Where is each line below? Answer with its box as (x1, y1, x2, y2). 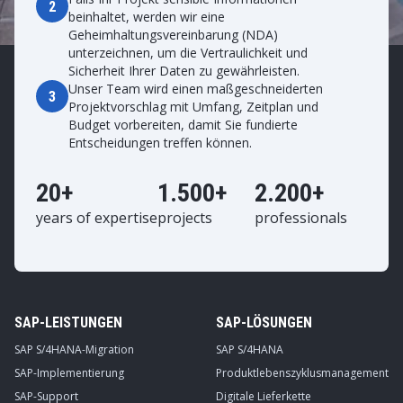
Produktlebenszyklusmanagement (216, 365, 389, 381)
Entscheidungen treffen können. (68, 134, 252, 152)
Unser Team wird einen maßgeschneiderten (68, 80, 323, 98)
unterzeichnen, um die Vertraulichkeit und (68, 44, 308, 62)
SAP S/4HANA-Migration (14, 342, 134, 358)
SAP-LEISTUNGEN (14, 314, 122, 332)
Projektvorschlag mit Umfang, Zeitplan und (68, 98, 318, 116)
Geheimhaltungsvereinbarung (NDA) (68, 26, 278, 44)
